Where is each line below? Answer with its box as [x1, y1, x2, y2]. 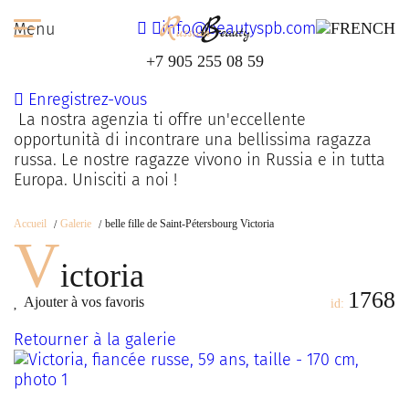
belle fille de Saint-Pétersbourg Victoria [105, 217, 274, 230]
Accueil [14, 217, 47, 230]
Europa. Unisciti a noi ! [14, 170, 177, 190]
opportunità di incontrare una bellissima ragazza [14, 130, 372, 150]
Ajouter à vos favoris [24, 294, 144, 309]
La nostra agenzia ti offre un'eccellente [14, 110, 306, 130]
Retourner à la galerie [14, 330, 176, 350]
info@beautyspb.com [162, 18, 316, 38]
